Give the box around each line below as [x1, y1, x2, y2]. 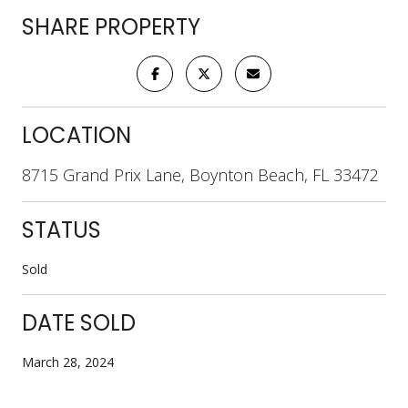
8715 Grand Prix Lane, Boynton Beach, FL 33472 [22, 163, 379, 186]
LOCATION [22, 119, 131, 150]
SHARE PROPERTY [22, 11, 200, 42]
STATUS [22, 214, 101, 245]
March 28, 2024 [22, 352, 114, 371]
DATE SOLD [22, 307, 136, 338]
